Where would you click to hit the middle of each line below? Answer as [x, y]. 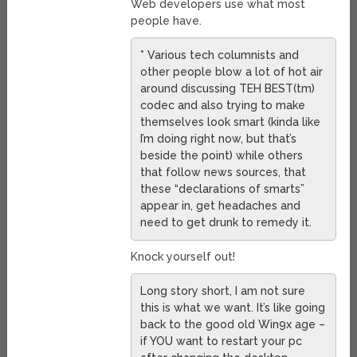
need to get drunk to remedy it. [226, 223]
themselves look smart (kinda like [230, 122]
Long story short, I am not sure [222, 291]
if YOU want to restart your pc [221, 341]
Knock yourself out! [182, 257]
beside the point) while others [221, 156]
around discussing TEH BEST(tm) [227, 89]
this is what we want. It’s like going [232, 308]
